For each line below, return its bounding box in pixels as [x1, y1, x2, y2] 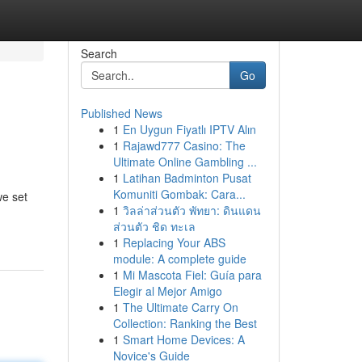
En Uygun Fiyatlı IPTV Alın [122, 121, 256, 137]
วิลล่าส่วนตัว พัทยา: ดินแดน [122, 202, 261, 218]
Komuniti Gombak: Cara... [112, 186, 246, 202]
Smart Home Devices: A [122, 331, 245, 347]
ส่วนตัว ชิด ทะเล [112, 218, 196, 234]
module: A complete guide [112, 250, 246, 267]
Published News [80, 105, 162, 121]
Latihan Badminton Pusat [122, 170, 251, 186]
